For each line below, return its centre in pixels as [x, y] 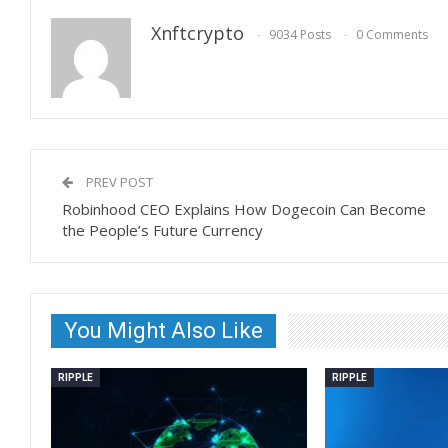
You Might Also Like [163, 330]
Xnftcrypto [197, 32]
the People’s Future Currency [162, 229]
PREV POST [118, 181]
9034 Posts [300, 34]
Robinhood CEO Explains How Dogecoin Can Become [244, 208]
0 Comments [392, 34]
